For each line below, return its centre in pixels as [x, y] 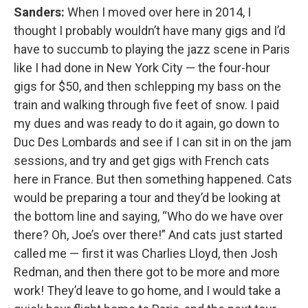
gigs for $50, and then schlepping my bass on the [147, 86]
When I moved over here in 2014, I [158, 12]
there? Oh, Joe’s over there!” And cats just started [148, 234]
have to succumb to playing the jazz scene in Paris [152, 49]
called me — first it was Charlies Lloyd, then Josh [146, 253]
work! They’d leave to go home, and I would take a [147, 290]
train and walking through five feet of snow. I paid [146, 104]
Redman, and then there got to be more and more [147, 272]
